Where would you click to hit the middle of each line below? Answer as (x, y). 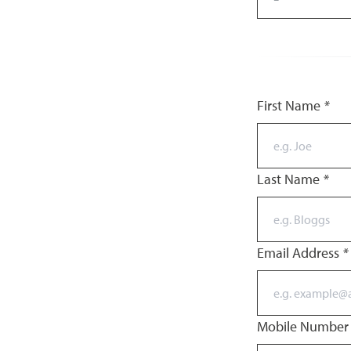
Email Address (300, 253)
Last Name (290, 179)
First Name (290, 105)
